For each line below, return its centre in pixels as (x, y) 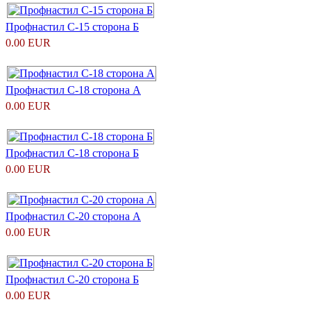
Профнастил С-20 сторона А (73, 216)
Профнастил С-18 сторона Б (72, 153)
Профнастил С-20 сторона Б (72, 279)
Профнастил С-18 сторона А (73, 90)
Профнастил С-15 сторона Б (72, 26)
